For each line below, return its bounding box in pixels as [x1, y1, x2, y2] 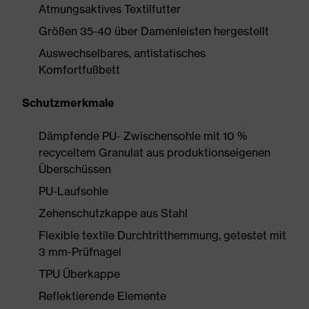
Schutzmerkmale [22, 96, 114, 110]
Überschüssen [39, 162, 111, 176]
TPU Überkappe [39, 267, 120, 281]
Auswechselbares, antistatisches [39, 46, 206, 60]
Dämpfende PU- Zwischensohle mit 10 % [39, 129, 247, 143]
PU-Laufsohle [39, 184, 108, 198]
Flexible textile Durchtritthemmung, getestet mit [39, 228, 286, 242]
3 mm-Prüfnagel [39, 245, 121, 259]
